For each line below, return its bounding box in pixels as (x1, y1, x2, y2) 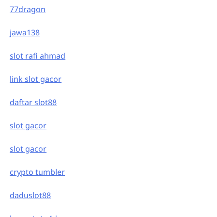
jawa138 (10, 27, 40, 38)
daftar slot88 (10, 96, 57, 108)
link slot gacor (10, 73, 62, 84)
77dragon (10, 3, 46, 15)
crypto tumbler (10, 166, 65, 177)
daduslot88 (10, 189, 51, 201)
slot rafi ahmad (10, 50, 65, 61)
